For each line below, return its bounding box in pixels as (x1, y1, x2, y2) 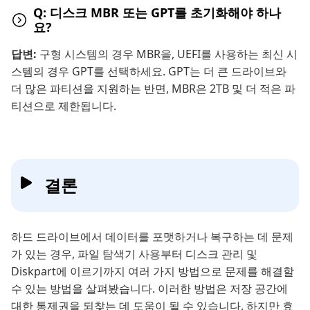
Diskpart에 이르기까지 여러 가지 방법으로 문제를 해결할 (11, 263, 294, 279)
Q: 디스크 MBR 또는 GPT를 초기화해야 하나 (33, 3, 281, 21)
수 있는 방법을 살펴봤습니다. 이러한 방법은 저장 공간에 (11, 280, 288, 296)
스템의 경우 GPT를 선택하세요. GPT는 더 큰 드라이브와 (11, 63, 286, 79)
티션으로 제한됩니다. (11, 98, 116, 113)
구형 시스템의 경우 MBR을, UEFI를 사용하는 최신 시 (39, 46, 298, 62)
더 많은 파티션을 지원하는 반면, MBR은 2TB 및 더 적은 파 (11, 80, 295, 96)
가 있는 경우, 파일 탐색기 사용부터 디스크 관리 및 (11, 246, 257, 262)
